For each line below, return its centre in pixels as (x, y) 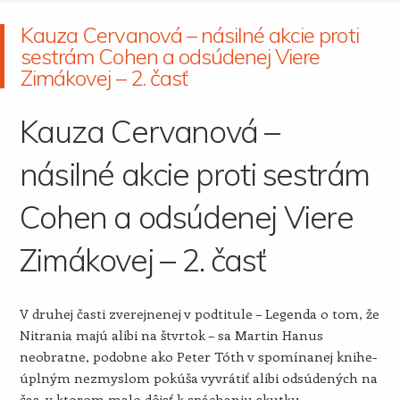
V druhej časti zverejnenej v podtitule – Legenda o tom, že (199, 313)
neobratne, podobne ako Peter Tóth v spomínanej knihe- (198, 356)
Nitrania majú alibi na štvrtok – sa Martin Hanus (171, 335)
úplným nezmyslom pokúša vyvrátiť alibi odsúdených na (198, 378)
